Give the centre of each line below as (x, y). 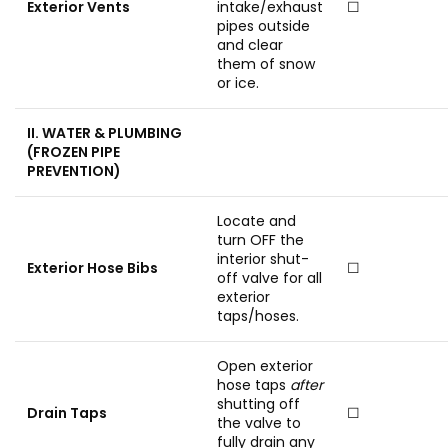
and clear (250, 45)
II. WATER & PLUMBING (104, 133)
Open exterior (265, 366)
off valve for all (269, 278)
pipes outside (263, 26)
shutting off (258, 404)
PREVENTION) (74, 171)
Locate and (256, 221)
